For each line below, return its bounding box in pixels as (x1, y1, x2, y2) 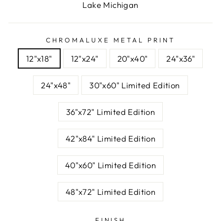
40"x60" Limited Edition (65, 159, 156, 170)
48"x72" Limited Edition (65, 186, 156, 197)
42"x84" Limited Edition (65, 133, 156, 144)
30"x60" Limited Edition (89, 79, 180, 90)
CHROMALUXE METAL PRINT (46, 36, 175, 44)
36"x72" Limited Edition (66, 106, 155, 117)
